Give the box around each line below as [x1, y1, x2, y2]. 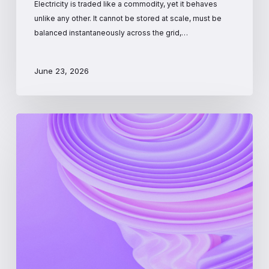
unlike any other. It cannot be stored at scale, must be [34, 13, 222, 23]
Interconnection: [15, 128, 91, 141]
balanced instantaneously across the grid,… [34, 28, 188, 37]
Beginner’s [15, 157, 63, 169]
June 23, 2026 [34, 66, 89, 76]
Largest [15, 214, 49, 227]
